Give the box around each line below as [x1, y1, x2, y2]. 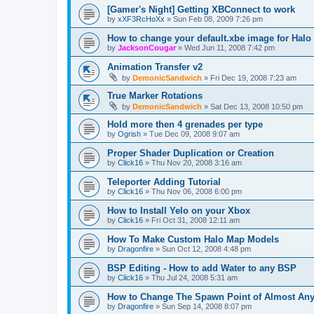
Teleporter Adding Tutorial [107, 177, 221, 188]
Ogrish [118, 130, 141, 139]
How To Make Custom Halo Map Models [107, 234, 279, 245]
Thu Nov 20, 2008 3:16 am [151, 158, 242, 168]
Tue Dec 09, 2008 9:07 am [149, 130, 240, 139]
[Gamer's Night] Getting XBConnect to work [107, 4, 295, 15]
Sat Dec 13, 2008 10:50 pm [210, 102, 303, 111]
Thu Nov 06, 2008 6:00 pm [151, 187, 242, 196]
